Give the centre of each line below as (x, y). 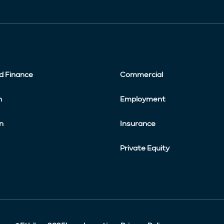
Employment (143, 99)
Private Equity (145, 148)
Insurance (138, 124)
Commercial (141, 75)
